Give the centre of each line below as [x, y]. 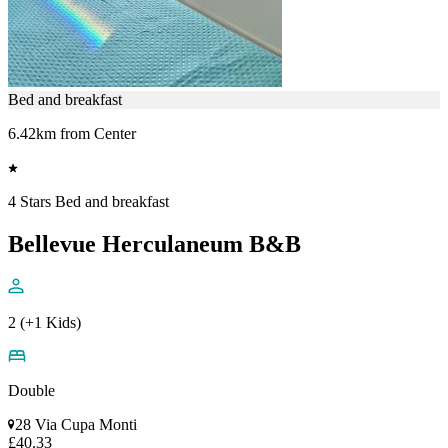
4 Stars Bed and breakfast [88, 201]
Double [31, 390]
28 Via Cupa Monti [76, 424]
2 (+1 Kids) [44, 322]
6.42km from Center [72, 133]
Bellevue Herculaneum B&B [154, 243]
